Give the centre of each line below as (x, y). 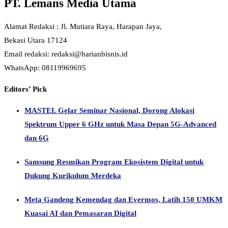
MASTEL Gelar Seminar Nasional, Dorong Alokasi (109, 111)
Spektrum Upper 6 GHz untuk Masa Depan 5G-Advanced (120, 124)
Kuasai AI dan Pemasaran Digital (80, 213)
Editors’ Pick (25, 89)
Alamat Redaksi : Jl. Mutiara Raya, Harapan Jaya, (83, 27)
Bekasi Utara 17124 (36, 40)
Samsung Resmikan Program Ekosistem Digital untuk (114, 162)
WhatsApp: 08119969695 (45, 68)
